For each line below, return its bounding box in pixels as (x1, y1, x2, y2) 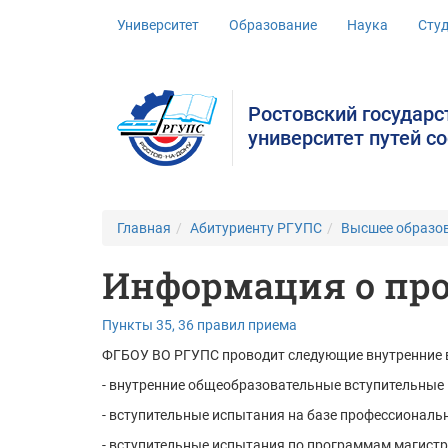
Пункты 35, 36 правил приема (102, 317, 297, 333)
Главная (117, 220, 171, 236)
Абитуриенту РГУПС (190, 220, 322, 236)
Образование (229, 17, 317, 33)
